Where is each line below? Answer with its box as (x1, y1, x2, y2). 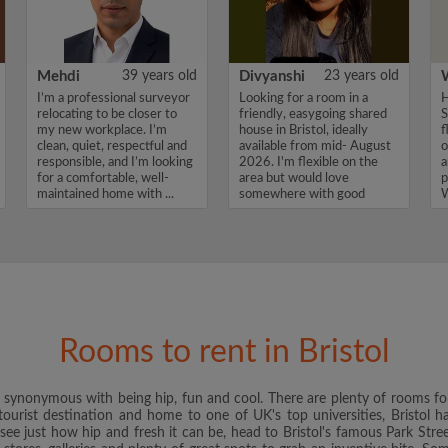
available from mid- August (239, 140, 391, 153)
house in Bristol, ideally (239, 124, 368, 137)
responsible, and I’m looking (37, 156, 193, 169)
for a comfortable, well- (37, 172, 169, 185)
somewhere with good (239, 188, 365, 201)
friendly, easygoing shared (239, 108, 387, 121)
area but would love (239, 172, 349, 185)
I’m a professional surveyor (37, 92, 190, 105)
